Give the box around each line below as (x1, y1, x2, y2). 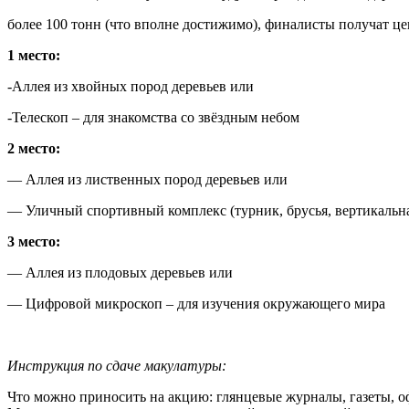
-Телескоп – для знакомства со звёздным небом (7, 110, 299, 125)
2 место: (7, 141, 60, 156)
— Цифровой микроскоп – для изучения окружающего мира (7, 296, 385, 311)
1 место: (7, 47, 60, 63)
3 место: (7, 234, 60, 249)
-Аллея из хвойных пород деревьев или (7, 79, 254, 94)
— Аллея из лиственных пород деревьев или (7, 172, 288, 187)
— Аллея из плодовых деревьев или (7, 265, 233, 280)
